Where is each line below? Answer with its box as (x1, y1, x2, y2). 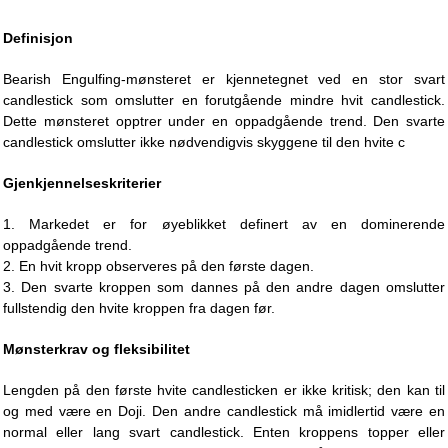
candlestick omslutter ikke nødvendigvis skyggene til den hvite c (3, 134, 405, 150)
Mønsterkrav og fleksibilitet (3, 341, 190, 357)
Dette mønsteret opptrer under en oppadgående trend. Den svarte (3, 113, 445, 129)
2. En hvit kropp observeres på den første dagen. (3, 258, 314, 274)
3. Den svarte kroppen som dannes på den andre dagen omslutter (3, 279, 445, 295)
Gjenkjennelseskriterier (3, 175, 161, 191)
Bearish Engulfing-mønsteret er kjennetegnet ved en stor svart (3, 71, 445, 87)
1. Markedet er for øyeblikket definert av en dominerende (3, 216, 445, 232)
